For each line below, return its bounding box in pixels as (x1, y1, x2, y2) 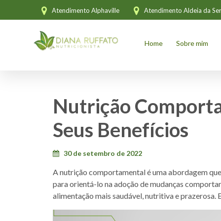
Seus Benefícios (53, 118, 188, 142)
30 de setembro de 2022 (62, 149, 142, 158)
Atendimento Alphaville (50, 6, 121, 14)
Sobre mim (176, 39, 208, 48)
